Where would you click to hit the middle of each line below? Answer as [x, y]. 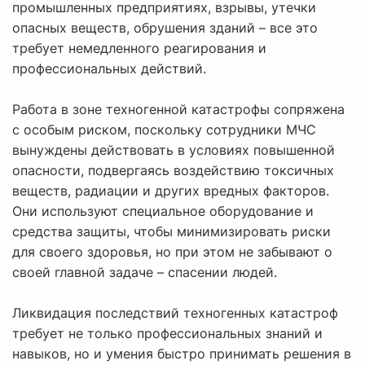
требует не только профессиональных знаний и [167, 334]
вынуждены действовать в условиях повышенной [174, 150]
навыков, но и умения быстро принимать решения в [182, 354]
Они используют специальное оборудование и [163, 211]
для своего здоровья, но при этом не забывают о [172, 252]
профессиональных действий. [109, 69]
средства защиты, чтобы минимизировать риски [172, 232]
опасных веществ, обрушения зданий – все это [165, 28]
